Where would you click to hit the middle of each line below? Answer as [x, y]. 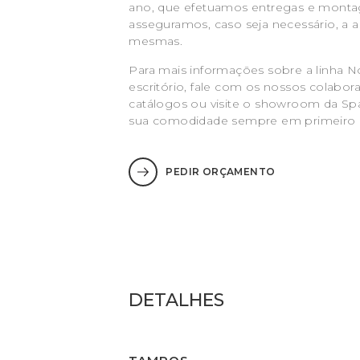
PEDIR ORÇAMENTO [221, 172]
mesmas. [156, 41]
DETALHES [177, 301]
